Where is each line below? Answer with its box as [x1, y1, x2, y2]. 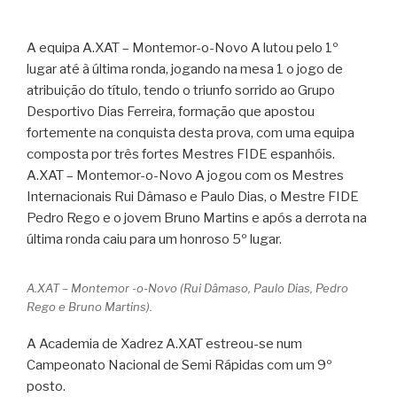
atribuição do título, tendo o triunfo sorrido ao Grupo [27, 82, 335, 98]
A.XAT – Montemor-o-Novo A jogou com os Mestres [27, 167, 344, 183]
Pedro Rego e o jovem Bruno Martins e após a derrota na [27, 209, 367, 226]
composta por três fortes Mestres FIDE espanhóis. [27, 145, 335, 162]
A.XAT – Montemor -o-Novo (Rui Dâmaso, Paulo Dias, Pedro [27, 280, 348, 295]
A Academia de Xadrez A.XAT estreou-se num [27, 336, 302, 353]
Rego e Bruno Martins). [27, 299, 152, 314]
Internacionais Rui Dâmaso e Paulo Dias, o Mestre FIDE [27, 188, 359, 205]
